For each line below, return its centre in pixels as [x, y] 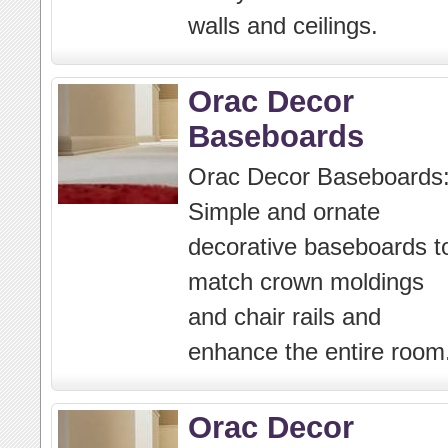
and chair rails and [284, 316]
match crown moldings [306, 281]
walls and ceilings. [283, 25]
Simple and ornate [284, 211]
